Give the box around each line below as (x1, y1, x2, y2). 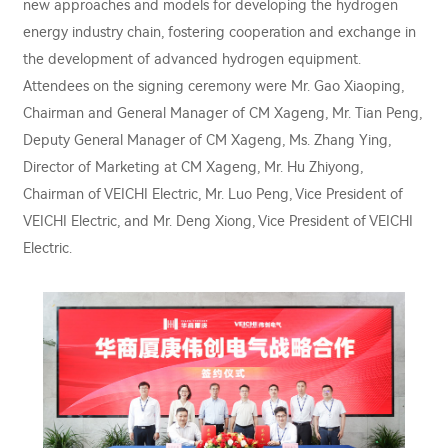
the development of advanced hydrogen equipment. (23, 51, 361, 68)
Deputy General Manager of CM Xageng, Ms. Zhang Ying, (23, 132, 391, 149)
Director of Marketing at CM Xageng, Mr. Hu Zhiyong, (23, 159, 363, 176)
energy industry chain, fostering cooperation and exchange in (23, 24, 416, 41)
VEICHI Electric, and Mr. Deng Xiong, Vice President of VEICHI (23, 213, 413, 230)
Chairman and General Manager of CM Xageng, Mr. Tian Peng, (23, 105, 422, 122)
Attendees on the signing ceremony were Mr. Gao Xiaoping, (23, 78, 404, 95)
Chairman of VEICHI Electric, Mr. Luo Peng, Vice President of (23, 186, 403, 203)
